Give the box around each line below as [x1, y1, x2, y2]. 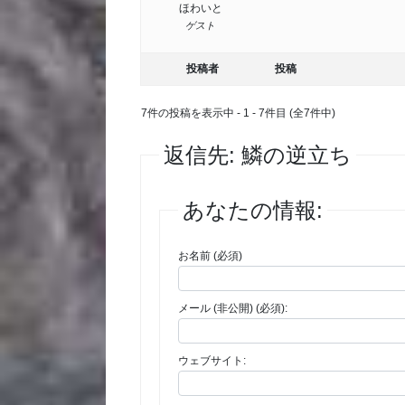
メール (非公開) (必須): [178, 302, 288, 316]
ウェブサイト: [178, 354, 247, 368]
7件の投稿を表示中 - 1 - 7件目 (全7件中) [141, 107, 336, 120]
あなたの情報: [183, 198, 324, 223]
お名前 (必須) [178, 250, 243, 263]
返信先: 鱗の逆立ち [164, 143, 353, 168]
